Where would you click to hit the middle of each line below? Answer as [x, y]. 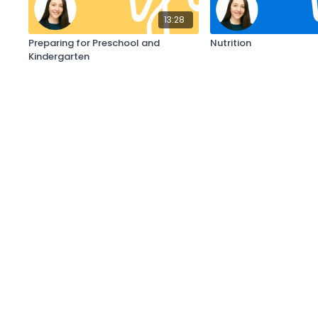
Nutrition [231, 43]
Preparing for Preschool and [94, 43]
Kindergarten [59, 57]
